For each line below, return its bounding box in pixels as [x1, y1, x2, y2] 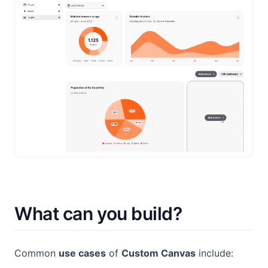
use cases [59, 246, 106, 259]
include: [196, 246, 233, 259]
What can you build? [14, 202, 182, 224]
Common [14, 246, 59, 259]
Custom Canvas [121, 246, 196, 259]
